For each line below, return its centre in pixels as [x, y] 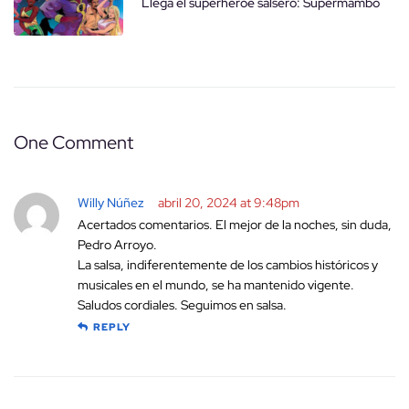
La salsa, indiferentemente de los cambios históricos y [228, 265]
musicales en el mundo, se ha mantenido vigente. [216, 285]
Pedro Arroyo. [117, 245]
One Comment [73, 143]
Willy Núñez [111, 203]
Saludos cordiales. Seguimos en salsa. [182, 305]
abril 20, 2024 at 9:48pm [229, 203]
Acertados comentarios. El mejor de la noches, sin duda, [235, 225]
